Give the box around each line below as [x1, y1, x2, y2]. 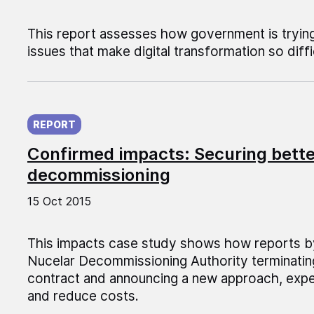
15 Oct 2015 [27, 194, 91, 209]
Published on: [27, 104, 111, 121]
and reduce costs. [27, 288, 139, 305]
